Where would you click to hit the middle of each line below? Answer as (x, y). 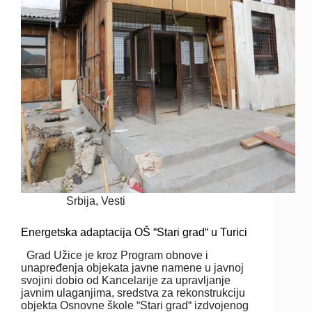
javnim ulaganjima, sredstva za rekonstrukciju (133, 292)
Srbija (81, 201)
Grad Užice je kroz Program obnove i (115, 255)
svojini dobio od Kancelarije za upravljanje (126, 280)
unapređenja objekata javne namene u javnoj (132, 267)
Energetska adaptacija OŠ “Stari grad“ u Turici (134, 232)
